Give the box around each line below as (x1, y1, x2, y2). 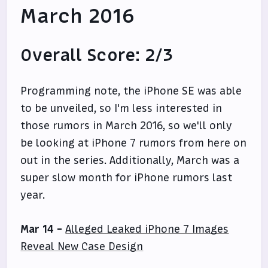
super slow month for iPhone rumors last (20, 170, 233, 185)
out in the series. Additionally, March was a (20, 153, 240, 167)
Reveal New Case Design (20, 239, 144, 254)
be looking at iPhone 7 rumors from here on (20, 136, 247, 150)
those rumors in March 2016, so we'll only (20, 118, 233, 133)
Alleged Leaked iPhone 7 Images (65, 222, 229, 236)
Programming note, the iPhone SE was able (20, 84, 242, 98)
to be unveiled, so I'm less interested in (20, 101, 223, 115)
